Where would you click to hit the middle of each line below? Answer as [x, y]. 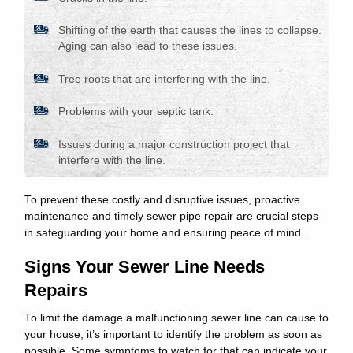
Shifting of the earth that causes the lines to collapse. [190, 31]
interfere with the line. [111, 160]
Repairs [56, 290]
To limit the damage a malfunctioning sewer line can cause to [176, 318]
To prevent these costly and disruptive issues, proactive [162, 199]
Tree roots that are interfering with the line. [164, 79]
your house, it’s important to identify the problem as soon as [173, 334]
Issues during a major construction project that [173, 144]
